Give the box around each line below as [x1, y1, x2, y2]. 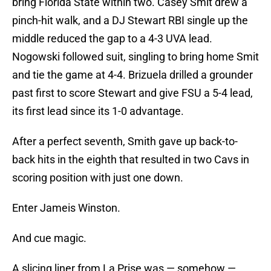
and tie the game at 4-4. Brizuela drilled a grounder [12, 68, 253, 82]
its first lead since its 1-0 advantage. [12, 105, 184, 118]
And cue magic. [12, 232, 87, 245]
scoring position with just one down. [12, 171, 183, 184]
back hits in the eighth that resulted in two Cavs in [12, 153, 249, 166]
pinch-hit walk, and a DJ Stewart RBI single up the [12, 14, 248, 27]
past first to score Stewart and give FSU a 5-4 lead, [12, 87, 253, 100]
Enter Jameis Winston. [12, 201, 120, 215]
